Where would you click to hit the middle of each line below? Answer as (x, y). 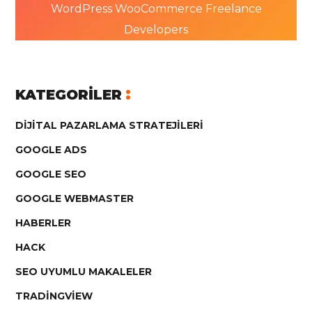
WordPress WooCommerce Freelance (156, 8)
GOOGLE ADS (52, 149)
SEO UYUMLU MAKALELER (84, 271)
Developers (156, 29)
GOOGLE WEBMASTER (75, 198)
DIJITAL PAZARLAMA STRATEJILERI (110, 125)
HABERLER (44, 223)
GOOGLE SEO (51, 174)
